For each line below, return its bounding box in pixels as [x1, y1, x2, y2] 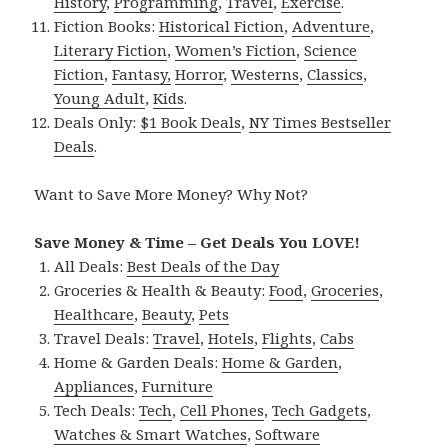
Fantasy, [112, 63, 172, 84]
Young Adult [54, 87, 146, 108]
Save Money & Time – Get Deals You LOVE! [34, 231, 361, 252]
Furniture [142, 375, 214, 396]
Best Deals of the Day [127, 255, 280, 276]
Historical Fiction [159, 15, 285, 36]
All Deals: [54, 255, 128, 276]
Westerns [231, 63, 300, 84]
